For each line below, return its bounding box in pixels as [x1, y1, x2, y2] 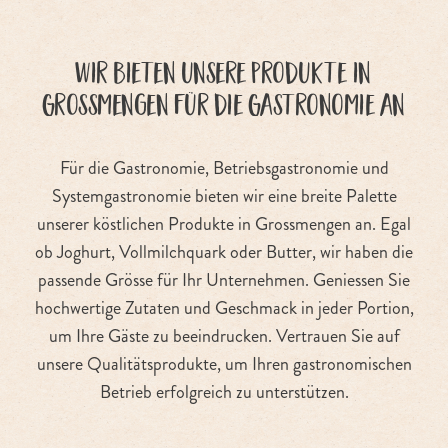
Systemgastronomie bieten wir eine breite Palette [51, 182, 397, 209]
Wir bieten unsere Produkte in [76, 56, 372, 91]
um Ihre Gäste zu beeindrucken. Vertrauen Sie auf [48, 322, 400, 349]
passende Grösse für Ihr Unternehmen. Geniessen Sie [38, 266, 410, 293]
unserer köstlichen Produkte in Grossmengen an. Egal [37, 210, 411, 237]
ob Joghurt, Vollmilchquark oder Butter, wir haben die [35, 238, 413, 265]
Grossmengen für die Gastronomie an [42, 88, 406, 123]
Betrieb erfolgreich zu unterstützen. [99, 378, 349, 405]
